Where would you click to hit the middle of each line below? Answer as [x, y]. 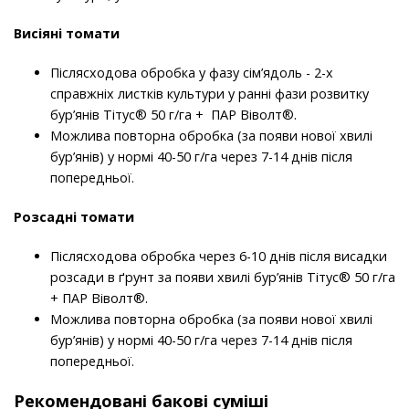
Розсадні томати [74, 217]
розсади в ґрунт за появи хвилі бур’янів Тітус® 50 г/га [223, 278]
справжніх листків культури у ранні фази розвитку [210, 94]
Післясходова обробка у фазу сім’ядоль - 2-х [192, 73]
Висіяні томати [67, 34]
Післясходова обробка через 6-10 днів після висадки [219, 257]
